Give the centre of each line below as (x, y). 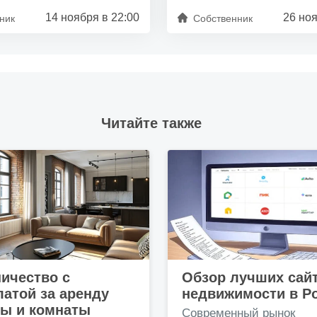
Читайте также (151, 123)
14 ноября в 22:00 (92, 17)
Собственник (223, 18)
